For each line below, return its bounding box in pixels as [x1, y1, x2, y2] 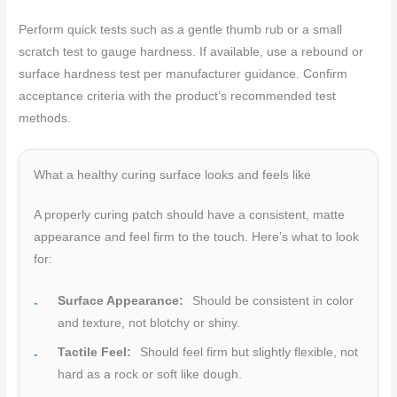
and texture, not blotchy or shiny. [58, 316, 241, 331]
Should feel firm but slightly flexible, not [136, 346, 359, 360]
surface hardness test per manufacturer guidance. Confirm [19, 67, 348, 82]
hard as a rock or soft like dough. [58, 368, 243, 382]
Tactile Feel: [58, 346, 132, 360]
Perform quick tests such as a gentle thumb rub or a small [19, 23, 343, 37]
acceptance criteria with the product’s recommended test [19, 90, 337, 104]
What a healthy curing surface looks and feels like [34, 168, 312, 183]
